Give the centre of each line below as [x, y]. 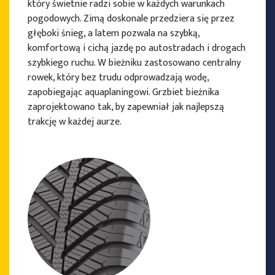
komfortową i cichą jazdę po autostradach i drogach [137, 48]
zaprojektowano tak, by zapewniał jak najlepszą [126, 107]
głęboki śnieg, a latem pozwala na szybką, [114, 34]
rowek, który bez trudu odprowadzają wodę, [118, 78]
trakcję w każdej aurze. [75, 122]
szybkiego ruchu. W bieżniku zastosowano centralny [134, 63]
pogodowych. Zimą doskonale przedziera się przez [131, 19]
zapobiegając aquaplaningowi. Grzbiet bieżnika [123, 93]
